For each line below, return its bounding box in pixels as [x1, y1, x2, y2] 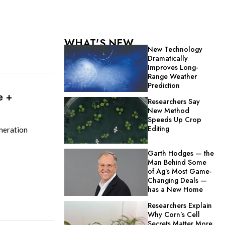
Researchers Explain [148, 200, 212, 211]
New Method [148, 105, 190, 116]
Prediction [148, 80, 180, 90]
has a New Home [148, 184, 203, 195]
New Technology [148, 44, 203, 54]
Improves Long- [148, 62, 198, 72]
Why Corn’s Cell [148, 209, 200, 220]
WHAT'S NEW [64, 36, 134, 51]
